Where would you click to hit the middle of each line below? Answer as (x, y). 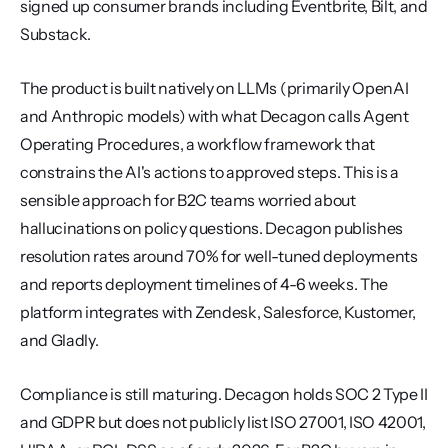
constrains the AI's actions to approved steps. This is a (210, 172)
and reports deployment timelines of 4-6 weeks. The (204, 284)
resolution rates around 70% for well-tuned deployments (219, 256)
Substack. (56, 34)
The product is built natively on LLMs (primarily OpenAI (214, 88)
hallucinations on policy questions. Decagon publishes (212, 228)
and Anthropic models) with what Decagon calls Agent (214, 116)
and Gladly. (59, 340)
